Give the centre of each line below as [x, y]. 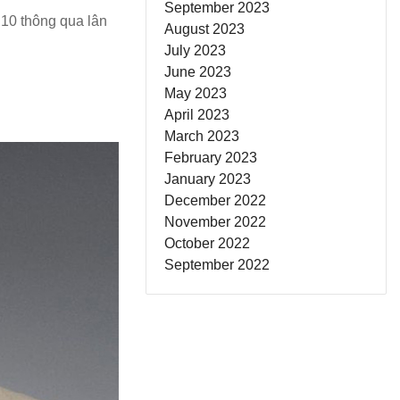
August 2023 [204, 29]
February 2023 [211, 158]
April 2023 [197, 115]
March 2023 [202, 136]
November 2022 [215, 222]
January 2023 [208, 179]
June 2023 [198, 72]
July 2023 [195, 50]
